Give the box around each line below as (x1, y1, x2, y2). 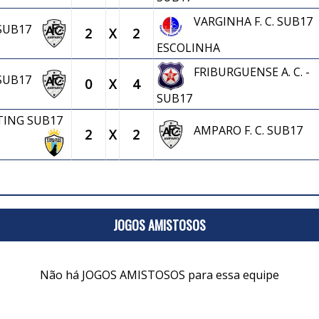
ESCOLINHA (156, 40, 220, 56)
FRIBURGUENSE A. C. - (184, 64, 310, 80)
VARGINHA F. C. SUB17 (184, 14, 313, 29)
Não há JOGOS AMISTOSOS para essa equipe (40, 267, 279, 283)
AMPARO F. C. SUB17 (184, 122, 303, 138)
